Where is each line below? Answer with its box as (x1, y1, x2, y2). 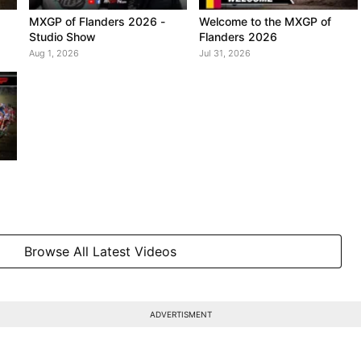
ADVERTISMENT (149, 309, 212, 320)
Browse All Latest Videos (23, 243, 176, 260)
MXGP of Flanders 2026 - (28, 14, 165, 28)
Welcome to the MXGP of (199, 14, 332, 28)
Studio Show (28, 29, 96, 44)
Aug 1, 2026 (28, 47, 79, 59)
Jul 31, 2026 (199, 47, 251, 59)
